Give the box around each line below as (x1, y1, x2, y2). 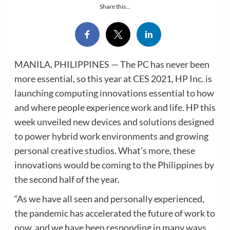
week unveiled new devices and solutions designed (14, 116, 214, 127)
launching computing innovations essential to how (14, 87, 214, 99)
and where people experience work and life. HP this (14, 101, 216, 113)
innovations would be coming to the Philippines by (14, 159, 214, 170)
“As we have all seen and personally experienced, (14, 193, 204, 204)
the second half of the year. (14, 173, 120, 185)
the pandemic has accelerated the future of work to (14, 207, 215, 219)
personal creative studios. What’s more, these (14, 144, 195, 156)
